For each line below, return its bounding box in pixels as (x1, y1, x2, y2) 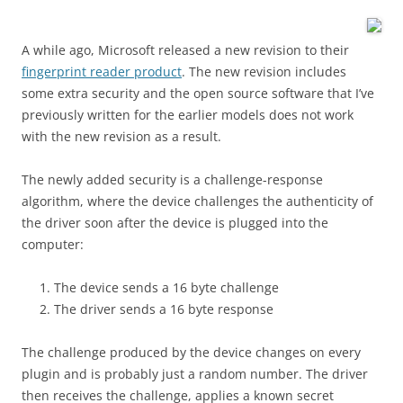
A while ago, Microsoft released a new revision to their (22, 41, 349, 58)
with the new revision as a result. (22, 128, 221, 145)
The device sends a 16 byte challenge (54, 279, 279, 296)
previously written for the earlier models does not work (22, 106, 354, 123)
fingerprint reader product (22, 63, 182, 80)
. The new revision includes (182, 63, 346, 80)
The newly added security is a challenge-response (22, 171, 323, 188)
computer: (22, 236, 84, 253)
